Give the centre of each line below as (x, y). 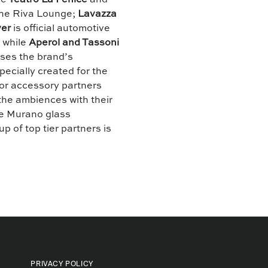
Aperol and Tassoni (74, 43)
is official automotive (61, 29)
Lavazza (98, 15)
